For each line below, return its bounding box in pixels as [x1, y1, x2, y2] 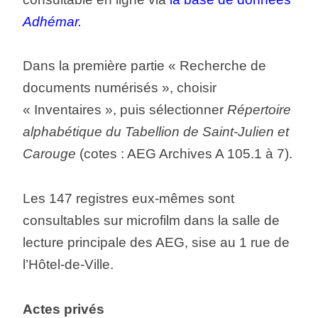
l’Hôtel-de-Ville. [22, 257, 114, 273]
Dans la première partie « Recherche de [22, 58, 266, 74]
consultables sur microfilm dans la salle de [22, 213, 280, 229]
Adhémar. [22, 13, 82, 29]
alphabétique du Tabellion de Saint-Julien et [22, 124, 289, 140]
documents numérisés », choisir [22, 80, 216, 96]
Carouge [22, 146, 76, 162]
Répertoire [226, 102, 291, 118]
